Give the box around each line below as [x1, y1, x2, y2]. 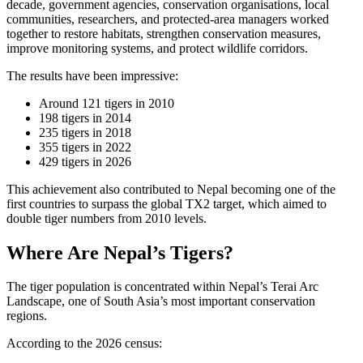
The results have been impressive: [6, 68, 178, 83]
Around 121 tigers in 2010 [39, 96, 174, 110]
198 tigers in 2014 [39, 110, 131, 125]
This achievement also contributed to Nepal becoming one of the [6, 181, 335, 196]
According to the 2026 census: [6, 336, 162, 351]
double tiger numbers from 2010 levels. [6, 211, 207, 225]
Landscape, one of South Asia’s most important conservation [6, 294, 315, 309]
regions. [6, 309, 47, 323]
